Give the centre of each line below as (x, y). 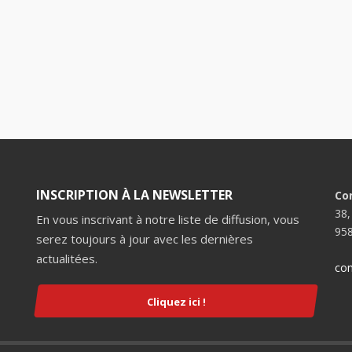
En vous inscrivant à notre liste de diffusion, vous (168, 219)
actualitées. (67, 258)
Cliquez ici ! (176, 301)
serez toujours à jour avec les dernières (145, 239)
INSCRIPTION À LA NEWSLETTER (134, 195)
